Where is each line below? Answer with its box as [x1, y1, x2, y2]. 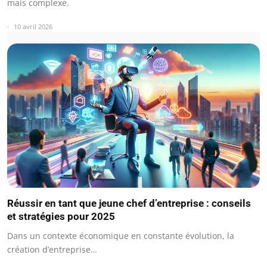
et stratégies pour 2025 [7, 210, 115, 222]
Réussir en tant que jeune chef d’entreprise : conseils [7, 197, 251, 209]
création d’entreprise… [7, 243, 97, 255]
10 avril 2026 [14, 21, 52, 31]
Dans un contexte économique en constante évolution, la [7, 229, 234, 241]
